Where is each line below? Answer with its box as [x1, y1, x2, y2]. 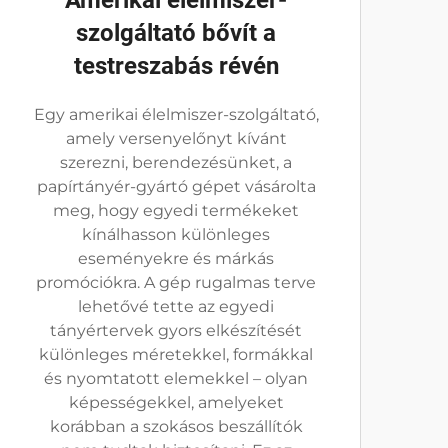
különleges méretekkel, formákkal [39, 345, 313, 364]
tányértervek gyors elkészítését [50, 321, 302, 340]
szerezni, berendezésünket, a [60, 153, 292, 172]
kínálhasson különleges [82, 225, 270, 244]
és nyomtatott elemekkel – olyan [44, 369, 308, 388]
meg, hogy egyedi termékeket [53, 201, 299, 220]
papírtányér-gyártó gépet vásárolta [36, 177, 316, 196]
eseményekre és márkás [78, 249, 274, 268]
